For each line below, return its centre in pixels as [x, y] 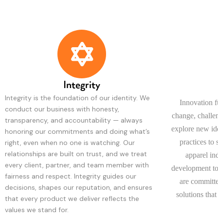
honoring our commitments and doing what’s [77, 132]
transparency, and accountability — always [74, 120]
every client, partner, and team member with [77, 165]
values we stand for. [37, 210]
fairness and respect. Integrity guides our [71, 176]
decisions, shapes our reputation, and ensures [79, 188]
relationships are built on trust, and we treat [76, 154]
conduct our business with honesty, [62, 109]
